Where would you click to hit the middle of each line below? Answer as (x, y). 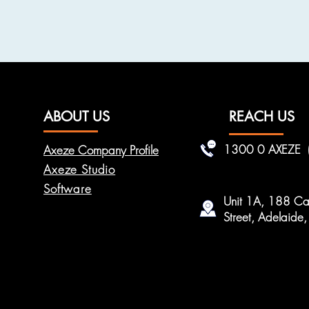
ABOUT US (77, 117)
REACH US (262, 117)
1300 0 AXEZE (264, 149)
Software (68, 189)
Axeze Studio (80, 169)
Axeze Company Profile (101, 150)
